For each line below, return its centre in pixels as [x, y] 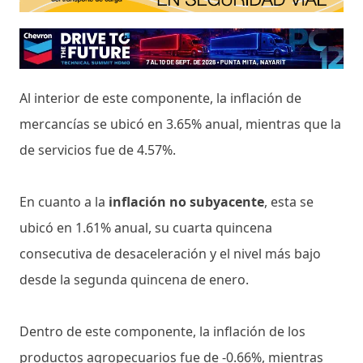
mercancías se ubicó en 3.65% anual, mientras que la [180, 124]
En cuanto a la [64, 201]
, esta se [289, 201]
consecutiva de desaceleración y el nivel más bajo [170, 253]
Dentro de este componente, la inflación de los [162, 331]
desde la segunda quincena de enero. [134, 279]
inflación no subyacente [186, 201]
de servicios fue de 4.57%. [98, 149]
